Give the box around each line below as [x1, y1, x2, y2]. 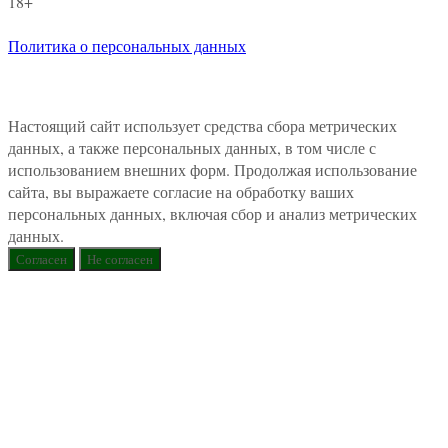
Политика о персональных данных [8, 35, 246, 57]
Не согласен [87, 250, 153, 269]
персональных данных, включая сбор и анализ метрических [8, 203, 417, 225]
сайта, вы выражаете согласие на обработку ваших [8, 181, 354, 203]
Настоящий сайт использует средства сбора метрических [8, 115, 397, 137]
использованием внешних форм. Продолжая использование [8, 159, 417, 181]
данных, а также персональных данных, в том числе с [8, 137, 376, 159]
